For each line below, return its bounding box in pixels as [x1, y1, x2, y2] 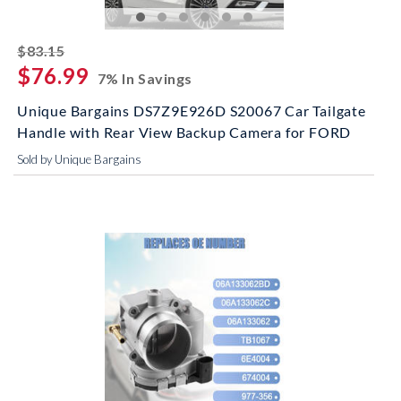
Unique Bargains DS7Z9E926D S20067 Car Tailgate [17, 102, 366, 119]
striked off [64, 39, 142, 56]
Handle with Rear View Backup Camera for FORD [17, 124, 352, 141]
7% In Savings [97, 70, 192, 87]
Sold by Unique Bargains [17, 152, 141, 166]
